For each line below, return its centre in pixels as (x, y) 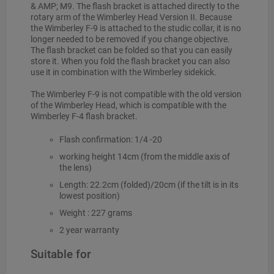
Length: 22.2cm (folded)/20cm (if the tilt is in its (149, 184)
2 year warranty (89, 230)
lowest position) (89, 195)
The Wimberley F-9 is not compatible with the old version (136, 94)
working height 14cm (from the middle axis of (144, 156)
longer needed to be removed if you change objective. (130, 39)
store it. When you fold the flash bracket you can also (130, 61)
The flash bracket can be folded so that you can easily (131, 50)
